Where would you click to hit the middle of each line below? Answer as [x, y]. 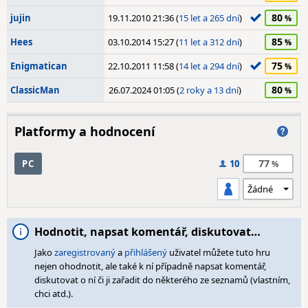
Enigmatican [39, 66]
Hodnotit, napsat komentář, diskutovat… [147, 232]
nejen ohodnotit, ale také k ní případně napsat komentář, [150, 266]
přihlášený [146, 252]
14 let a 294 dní [209, 66]
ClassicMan [35, 90]
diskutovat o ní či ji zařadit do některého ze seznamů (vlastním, [162, 280]
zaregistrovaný [85, 252]
